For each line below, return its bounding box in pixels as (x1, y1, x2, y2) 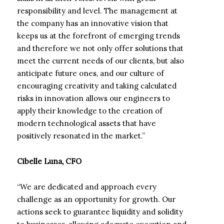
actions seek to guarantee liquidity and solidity (17, 207, 183, 216)
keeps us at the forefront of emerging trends (17, 31, 180, 40)
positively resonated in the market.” (17, 131, 145, 140)
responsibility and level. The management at (17, 6, 177, 15)
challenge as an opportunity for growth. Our (17, 194, 175, 204)
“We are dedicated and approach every (17, 182, 156, 191)
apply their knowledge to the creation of (17, 106, 162, 115)
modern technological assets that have (17, 118, 156, 128)
